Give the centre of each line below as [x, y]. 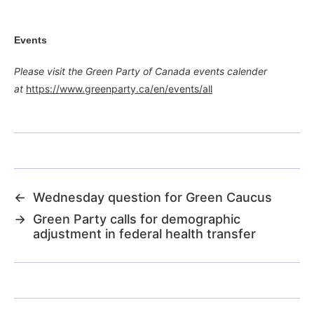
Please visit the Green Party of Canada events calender [141, 71]
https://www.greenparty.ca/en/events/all [119, 88]
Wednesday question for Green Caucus [152, 197]
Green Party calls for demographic [137, 219]
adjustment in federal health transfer [144, 233]
